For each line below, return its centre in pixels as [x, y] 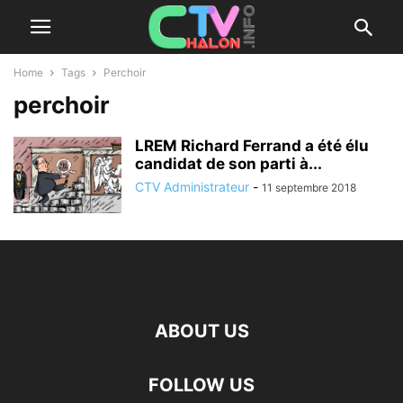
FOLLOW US [201, 385]
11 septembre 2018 [309, 188]
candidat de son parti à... [228, 164]
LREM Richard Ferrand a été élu [252, 146]
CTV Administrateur [192, 187]
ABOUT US [201, 331]
